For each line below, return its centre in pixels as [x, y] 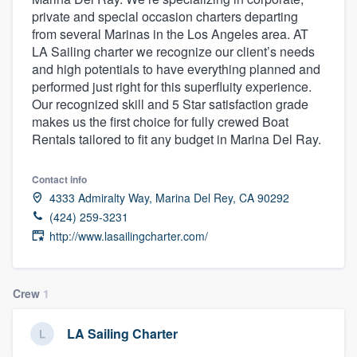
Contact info [59, 179]
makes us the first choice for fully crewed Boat [160, 121]
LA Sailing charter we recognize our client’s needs [173, 51]
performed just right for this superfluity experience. [172, 86]
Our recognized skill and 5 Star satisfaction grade [170, 104]
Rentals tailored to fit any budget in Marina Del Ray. [177, 139]
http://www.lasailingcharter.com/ [129, 235]
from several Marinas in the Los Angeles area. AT [170, 33]
